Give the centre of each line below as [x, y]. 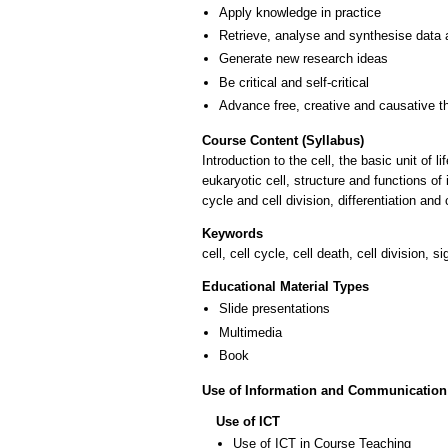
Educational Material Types [285, 287]
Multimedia [250, 332]
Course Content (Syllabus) [283, 140]
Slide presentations [274, 309]
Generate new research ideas [303, 59]
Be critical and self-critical [294, 82]
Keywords [232, 234]
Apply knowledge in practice [300, 12]
